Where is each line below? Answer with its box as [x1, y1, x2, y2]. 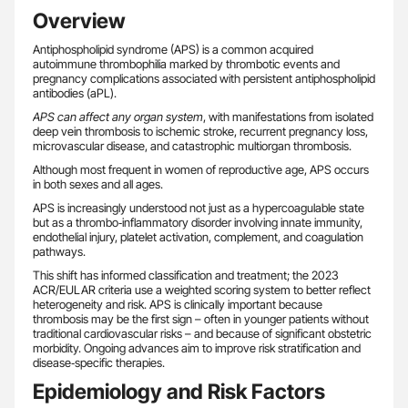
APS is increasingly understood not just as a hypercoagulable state [33, 199, 364, 215]
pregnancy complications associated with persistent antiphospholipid [33, 70, 375, 86]
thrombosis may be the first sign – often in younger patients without [33, 311, 369, 326]
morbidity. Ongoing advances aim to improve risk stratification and [33, 340, 361, 355]
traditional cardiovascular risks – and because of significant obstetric [33, 325, 372, 341]
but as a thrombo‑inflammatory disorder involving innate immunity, [33, 214, 362, 229]
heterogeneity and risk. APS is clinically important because [33, 296, 322, 311]
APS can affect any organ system [33, 108, 203, 124]
